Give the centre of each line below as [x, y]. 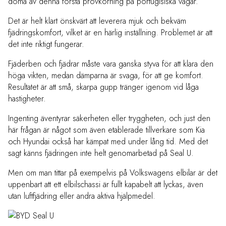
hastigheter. [27, 99]
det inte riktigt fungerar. [46, 44]
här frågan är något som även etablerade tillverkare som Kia [106, 130]
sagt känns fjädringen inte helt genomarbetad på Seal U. [101, 153]
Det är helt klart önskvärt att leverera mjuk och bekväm [97, 21]
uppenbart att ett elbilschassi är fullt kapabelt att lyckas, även [106, 185]
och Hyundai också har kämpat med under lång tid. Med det [108, 142]
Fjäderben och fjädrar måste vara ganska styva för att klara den [111, 64]
